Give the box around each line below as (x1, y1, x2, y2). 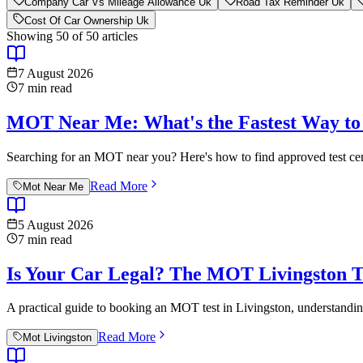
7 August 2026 (18, 66, 93, 80)
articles (99, 28, 138, 43)
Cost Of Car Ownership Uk (24, 14, 149, 27)
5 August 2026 (18, 217, 93, 232)
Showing (6, 28, 56, 43)
